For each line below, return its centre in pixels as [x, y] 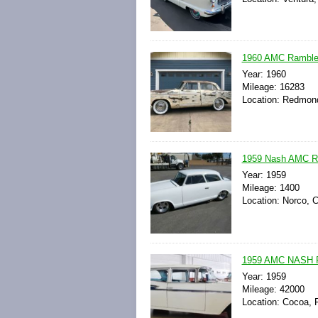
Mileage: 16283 [273, 87]
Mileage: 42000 [273, 289]
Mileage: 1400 [270, 188]
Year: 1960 [264, 75]
